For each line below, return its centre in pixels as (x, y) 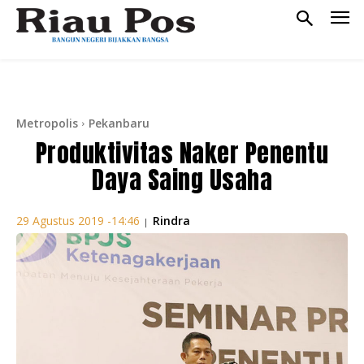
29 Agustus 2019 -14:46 (78, 221)
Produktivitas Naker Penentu (182, 153)
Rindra (171, 220)
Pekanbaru (119, 123)
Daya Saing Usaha (182, 180)
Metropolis (47, 123)
